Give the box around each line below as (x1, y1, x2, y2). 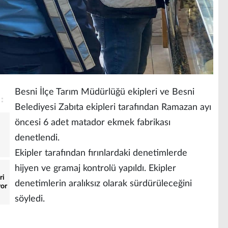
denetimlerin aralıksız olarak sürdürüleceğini (15, 179, 192, 189)
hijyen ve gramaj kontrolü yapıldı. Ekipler (15, 164, 176, 174)
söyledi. (15, 194, 45, 204)
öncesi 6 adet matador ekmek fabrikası (15, 118, 170, 128)
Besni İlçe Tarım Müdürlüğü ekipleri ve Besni (15, 88, 194, 97)
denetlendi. (15, 133, 60, 143)
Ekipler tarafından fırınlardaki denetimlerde (15, 149, 187, 158)
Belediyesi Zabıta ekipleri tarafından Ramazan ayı (15, 103, 211, 112)
